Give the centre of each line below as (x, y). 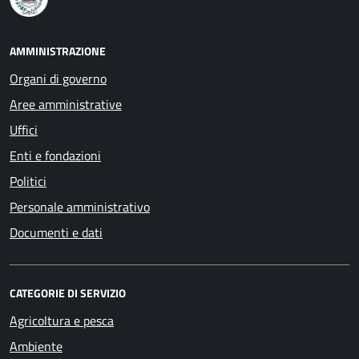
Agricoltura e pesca (62, 321)
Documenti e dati (56, 233)
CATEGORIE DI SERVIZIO (68, 293)
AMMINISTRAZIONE (58, 51)
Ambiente (36, 347)
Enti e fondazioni (55, 156)
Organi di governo (58, 79)
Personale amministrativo (80, 207)
